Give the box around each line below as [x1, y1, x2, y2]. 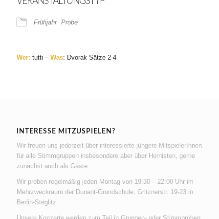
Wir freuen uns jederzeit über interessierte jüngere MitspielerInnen [16, 142, 202, 150]
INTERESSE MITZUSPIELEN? [16, 128, 115, 135]
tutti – [30, 54, 50, 61]
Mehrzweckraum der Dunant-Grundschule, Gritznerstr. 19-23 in [16, 188, 193, 196]
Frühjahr [33, 19, 57, 26]
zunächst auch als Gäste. [16, 162, 89, 170]
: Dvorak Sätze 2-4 [63, 54, 116, 61]
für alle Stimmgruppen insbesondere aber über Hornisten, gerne [16, 152, 195, 160]
